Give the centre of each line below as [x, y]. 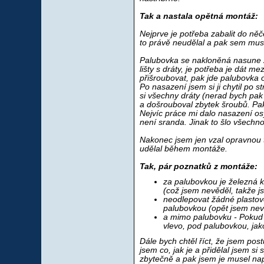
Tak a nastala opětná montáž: [199, 16]
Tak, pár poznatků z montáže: [198, 166]
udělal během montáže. [183, 149]
